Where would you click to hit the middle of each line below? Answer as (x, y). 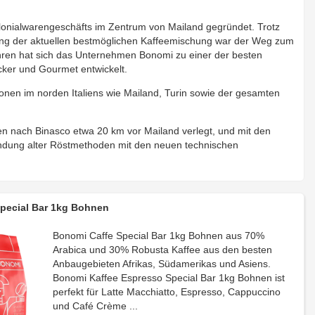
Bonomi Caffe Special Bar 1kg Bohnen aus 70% (159, 236)
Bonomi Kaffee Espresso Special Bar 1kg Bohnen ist (169, 278)
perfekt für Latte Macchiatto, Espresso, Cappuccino (167, 292)
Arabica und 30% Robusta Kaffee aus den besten (163, 250)
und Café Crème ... (96, 306)
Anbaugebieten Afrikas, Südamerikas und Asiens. (162, 264)
